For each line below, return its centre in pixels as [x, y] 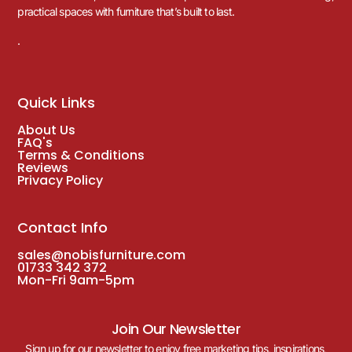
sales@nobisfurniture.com [102, 255]
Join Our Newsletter [176, 329]
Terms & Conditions [81, 155]
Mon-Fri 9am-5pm [76, 280]
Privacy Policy [60, 180]
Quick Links [57, 102]
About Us [47, 130]
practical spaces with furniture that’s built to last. [126, 12]
